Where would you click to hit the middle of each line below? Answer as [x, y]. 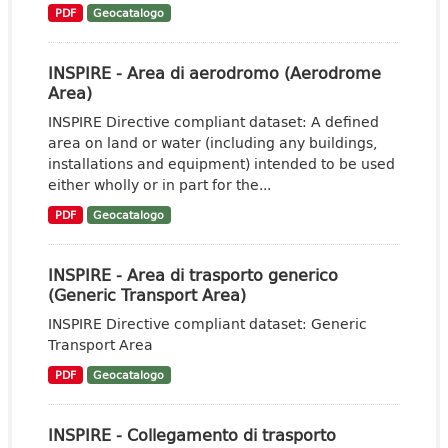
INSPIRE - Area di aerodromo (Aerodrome [214, 72]
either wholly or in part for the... [159, 184]
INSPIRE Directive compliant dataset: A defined [213, 121]
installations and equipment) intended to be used [221, 163]
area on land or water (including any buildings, [212, 142]
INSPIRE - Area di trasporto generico [193, 274]
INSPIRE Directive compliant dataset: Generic [207, 323]
